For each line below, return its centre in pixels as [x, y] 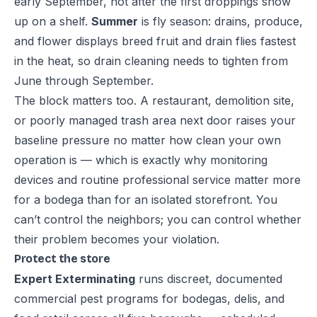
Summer [115, 21]
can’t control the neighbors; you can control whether [158, 219]
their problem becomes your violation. [117, 239]
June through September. [84, 81]
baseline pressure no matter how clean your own [148, 140]
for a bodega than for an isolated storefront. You [146, 200]
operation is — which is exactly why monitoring [141, 160]
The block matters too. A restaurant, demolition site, [154, 100]
